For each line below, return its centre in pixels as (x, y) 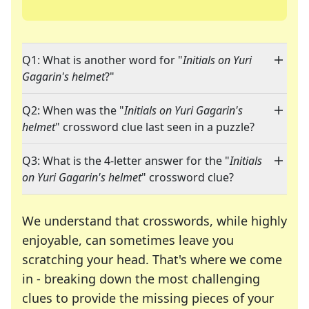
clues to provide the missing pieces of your (148, 298)
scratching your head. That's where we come (152, 260)
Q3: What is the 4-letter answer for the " (126, 161)
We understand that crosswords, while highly (154, 221)
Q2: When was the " (73, 111)
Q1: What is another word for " (102, 60)
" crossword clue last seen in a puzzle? (155, 127)
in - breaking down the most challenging (141, 279)
